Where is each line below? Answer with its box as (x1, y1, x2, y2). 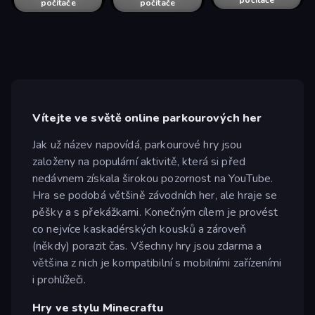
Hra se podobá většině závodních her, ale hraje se (32, 187, 278, 203)
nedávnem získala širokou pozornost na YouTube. (32, 170, 274, 186)
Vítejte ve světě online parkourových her (32, 110, 262, 127)
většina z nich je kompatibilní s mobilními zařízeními (32, 255, 281, 271)
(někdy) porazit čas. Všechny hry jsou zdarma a (32, 238, 262, 254)
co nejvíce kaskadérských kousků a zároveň (32, 221, 247, 237)
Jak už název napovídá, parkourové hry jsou (32, 136, 243, 153)
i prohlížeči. (32, 271, 86, 288)
